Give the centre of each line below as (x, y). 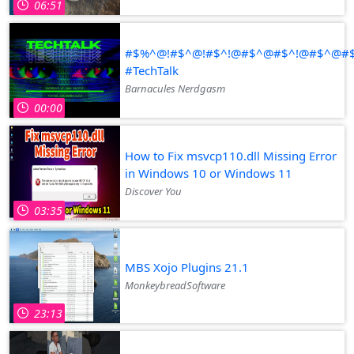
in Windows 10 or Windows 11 (209, 173)
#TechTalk (152, 70)
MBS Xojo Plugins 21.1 (187, 267)
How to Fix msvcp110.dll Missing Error (231, 155)
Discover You (153, 191)
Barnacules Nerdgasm (175, 88)
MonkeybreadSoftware (175, 285)
